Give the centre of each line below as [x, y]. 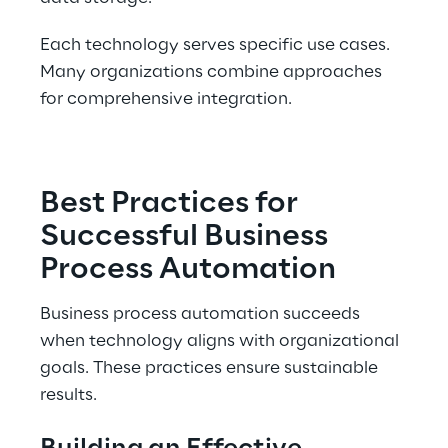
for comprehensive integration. [166, 99]
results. [68, 395]
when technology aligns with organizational [221, 341]
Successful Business [187, 237]
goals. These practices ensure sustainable [211, 368]
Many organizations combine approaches [213, 72]
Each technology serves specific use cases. [217, 45]
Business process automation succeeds [202, 314]
